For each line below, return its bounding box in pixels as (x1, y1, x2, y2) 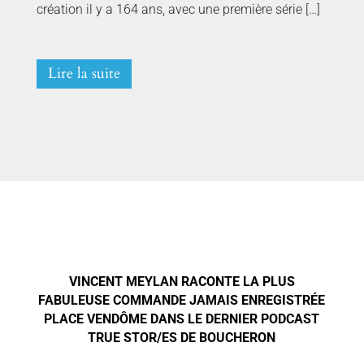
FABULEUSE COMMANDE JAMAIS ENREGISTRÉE (38, 292, 326, 309)
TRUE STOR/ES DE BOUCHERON (88, 330, 276, 346)
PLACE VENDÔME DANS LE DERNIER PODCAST (44, 311, 320, 327)
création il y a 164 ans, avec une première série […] (36, 2, 320, 18)
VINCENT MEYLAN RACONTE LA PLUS (68, 274, 295, 290)
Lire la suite (47, 63, 120, 84)
